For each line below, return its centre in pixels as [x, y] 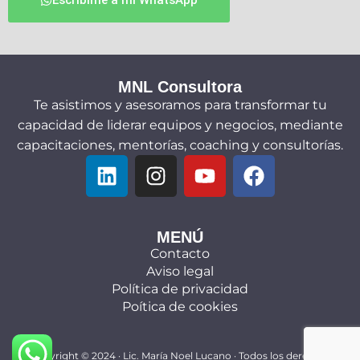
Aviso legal [180, 272]
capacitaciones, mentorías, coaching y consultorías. [180, 145]
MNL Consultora [180, 87]
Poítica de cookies [180, 307]
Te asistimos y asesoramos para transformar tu [180, 105]
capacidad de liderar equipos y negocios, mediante [180, 125]
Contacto [180, 254]
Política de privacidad [180, 289]
